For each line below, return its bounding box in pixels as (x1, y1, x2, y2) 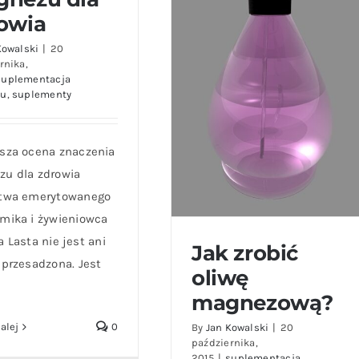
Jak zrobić (192, 240, 299, 266)
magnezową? (192, 289, 334, 316)
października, (192, 336, 258, 349)
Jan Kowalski (205, 321, 269, 333)
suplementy (12, 88, 72, 100)
